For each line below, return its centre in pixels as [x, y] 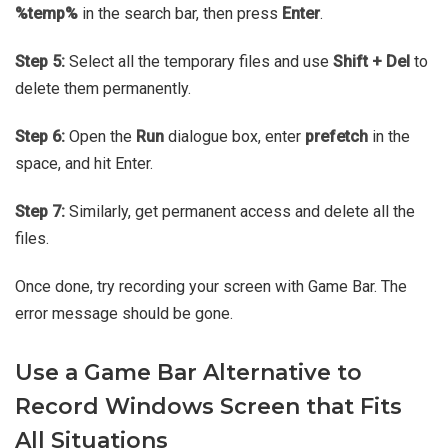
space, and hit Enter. [84, 164]
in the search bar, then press [180, 14]
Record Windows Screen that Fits [208, 407]
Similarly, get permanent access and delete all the [240, 212]
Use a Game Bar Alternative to [188, 373]
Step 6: [40, 137]
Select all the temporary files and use [199, 62]
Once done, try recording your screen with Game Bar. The [211, 287]
